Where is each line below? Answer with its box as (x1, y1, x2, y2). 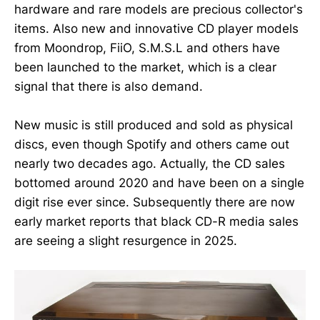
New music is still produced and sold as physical (14, 118, 293, 133)
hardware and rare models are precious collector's (14, 2, 303, 16)
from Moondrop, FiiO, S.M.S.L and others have (14, 41, 280, 55)
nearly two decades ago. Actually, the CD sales (14, 156, 285, 171)
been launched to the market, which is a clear (14, 60, 276, 74)
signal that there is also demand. (14, 79, 203, 94)
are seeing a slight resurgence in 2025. (14, 234, 237, 249)
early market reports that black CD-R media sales (14, 214, 299, 229)
